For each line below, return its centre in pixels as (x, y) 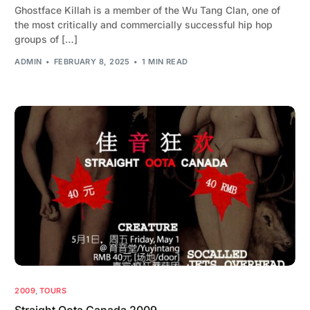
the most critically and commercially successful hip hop (144, 25)
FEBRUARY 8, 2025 (92, 61)
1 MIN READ (165, 61)
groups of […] (46, 39)
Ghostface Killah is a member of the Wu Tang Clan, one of (148, 10)
